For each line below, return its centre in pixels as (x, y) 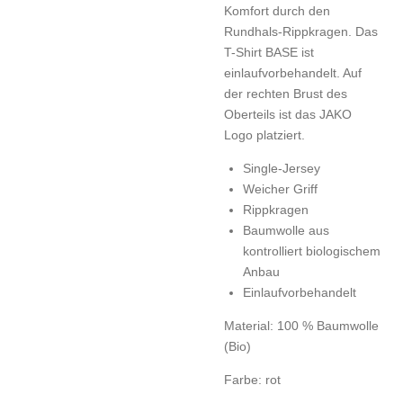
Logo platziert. (264, 134)
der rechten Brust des (286, 93)
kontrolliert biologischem (312, 251)
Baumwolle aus (286, 230)
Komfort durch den (277, 10)
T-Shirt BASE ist (269, 52)
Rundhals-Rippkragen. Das (301, 31)
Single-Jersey (282, 168)
